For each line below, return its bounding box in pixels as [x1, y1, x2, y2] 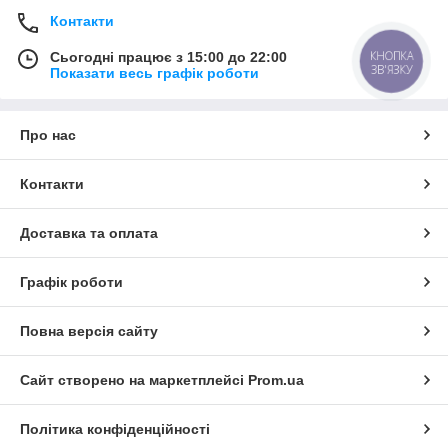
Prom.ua [248, 371, 304, 388]
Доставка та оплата [20, 224, 158, 241]
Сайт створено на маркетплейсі [20, 371, 248, 388]
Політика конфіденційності [20, 420, 210, 437]
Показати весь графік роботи [50, 64, 259, 81]
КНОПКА [370, 47, 414, 63]
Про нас [20, 126, 76, 143]
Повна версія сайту [20, 322, 158, 339]
